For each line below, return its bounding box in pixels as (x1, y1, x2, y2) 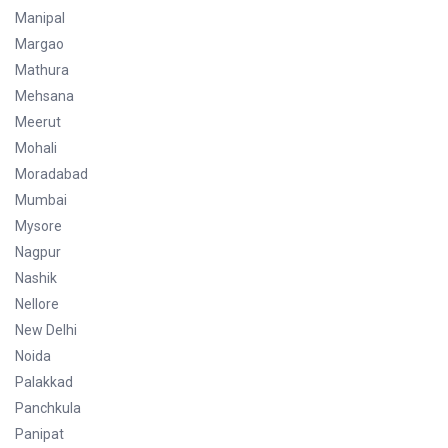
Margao (15, 35, 64, 52)
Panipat (15, 425, 64, 442)
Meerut (15, 113, 61, 130)
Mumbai (15, 191, 67, 208)
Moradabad (15, 165, 88, 182)
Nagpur (15, 243, 61, 260)
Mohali (15, 139, 57, 156)
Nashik (15, 269, 57, 286)
